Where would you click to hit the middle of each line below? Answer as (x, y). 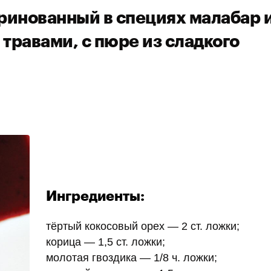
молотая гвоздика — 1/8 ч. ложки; (132, 258)
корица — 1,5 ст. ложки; (106, 242)
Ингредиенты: (95, 197)
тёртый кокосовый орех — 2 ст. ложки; (143, 227)
